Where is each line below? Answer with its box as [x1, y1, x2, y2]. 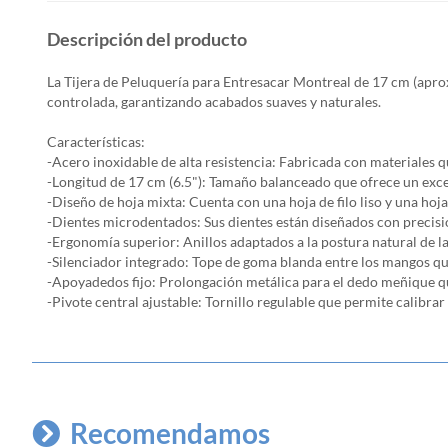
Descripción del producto [47, 28, 247, 51]
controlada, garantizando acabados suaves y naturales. [47, 93, 381, 111]
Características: [47, 133, 145, 151]
